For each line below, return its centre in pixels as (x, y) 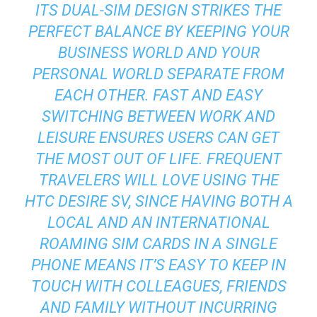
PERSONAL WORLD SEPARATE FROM (158, 74)
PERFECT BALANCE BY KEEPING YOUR (158, 31)
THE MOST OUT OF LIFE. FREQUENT (158, 158)
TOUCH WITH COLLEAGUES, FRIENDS (158, 286)
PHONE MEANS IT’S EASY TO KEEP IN (158, 265)
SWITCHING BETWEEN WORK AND (158, 116)
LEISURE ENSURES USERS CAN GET (158, 137)
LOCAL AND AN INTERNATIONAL (158, 222)
